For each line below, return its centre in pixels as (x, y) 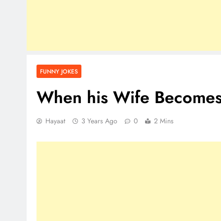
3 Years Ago (99, 121)
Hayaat (55, 121)
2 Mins (164, 121)
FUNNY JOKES (59, 71)
